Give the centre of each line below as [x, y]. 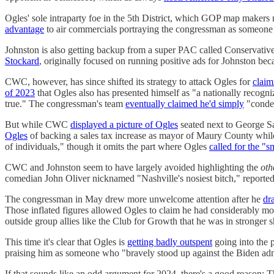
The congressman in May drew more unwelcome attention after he [134, 199]
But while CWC [38, 125]
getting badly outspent [170, 242]
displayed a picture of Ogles [124, 125]
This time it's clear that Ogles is [66, 242]
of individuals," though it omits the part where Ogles [107, 147]
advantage [24, 29]
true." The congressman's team [65, 104]
